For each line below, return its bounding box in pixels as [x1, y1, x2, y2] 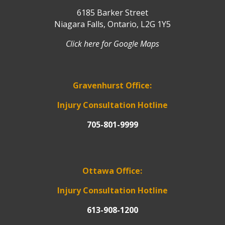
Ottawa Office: [82, 165, 143, 177]
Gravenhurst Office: [73, 80, 152, 91]
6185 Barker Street [76, 7, 148, 19]
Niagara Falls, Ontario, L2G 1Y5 [54, 19, 171, 30]
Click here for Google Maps [65, 38, 159, 50]
